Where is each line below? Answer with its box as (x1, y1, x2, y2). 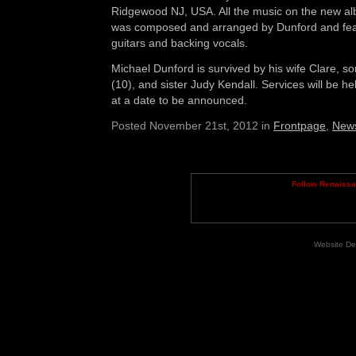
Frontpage (273, 119, 326, 132)
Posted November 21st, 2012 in (111, 119, 273, 132)
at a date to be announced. (111, 94, 247, 106)
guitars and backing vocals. (111, 37, 248, 49)
